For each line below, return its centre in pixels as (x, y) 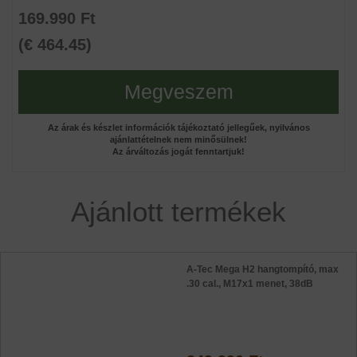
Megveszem (178, 92)
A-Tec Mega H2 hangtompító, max (263, 269)
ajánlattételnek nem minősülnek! (178, 139)
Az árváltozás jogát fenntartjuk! (178, 151)
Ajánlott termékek (178, 212)
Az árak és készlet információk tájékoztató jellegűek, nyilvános (178, 127)
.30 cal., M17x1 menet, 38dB (250, 284)
